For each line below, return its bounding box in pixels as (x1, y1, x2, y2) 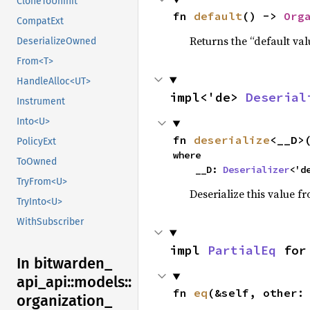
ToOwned (17, 156, 57, 168)
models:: (74, 273, 131, 292)
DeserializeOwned (17, 35, 96, 48)
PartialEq (208, 242, 276, 259)
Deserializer (222, 163, 289, 176)
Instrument (17, 95, 65, 108)
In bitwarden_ (17, 254, 112, 273)
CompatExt (17, 15, 64, 28)
